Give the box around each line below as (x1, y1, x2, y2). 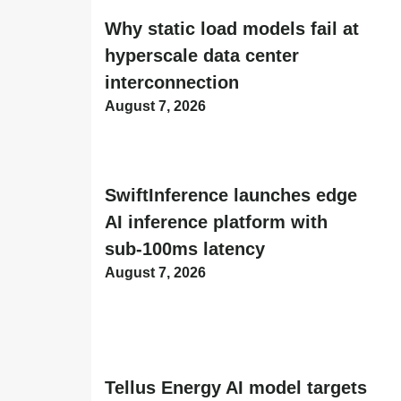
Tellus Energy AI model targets (105, 378, 367, 398)
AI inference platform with (105, 212, 328, 233)
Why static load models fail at (105, 18, 359, 38)
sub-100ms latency (105, 239, 265, 260)
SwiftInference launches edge (105, 185, 357, 206)
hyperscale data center (105, 45, 299, 65)
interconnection (105, 72, 239, 92)
